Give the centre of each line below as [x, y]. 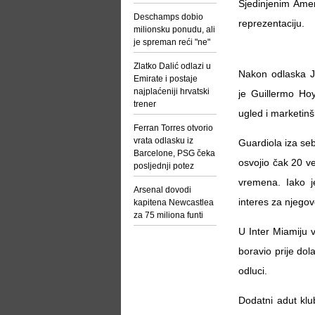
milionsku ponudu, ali [174, 30]
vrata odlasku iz [163, 141]
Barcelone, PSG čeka [174, 153]
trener [145, 104]
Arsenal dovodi [162, 190]
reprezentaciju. [271, 23]
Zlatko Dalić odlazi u [172, 66]
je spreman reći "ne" [172, 42]
